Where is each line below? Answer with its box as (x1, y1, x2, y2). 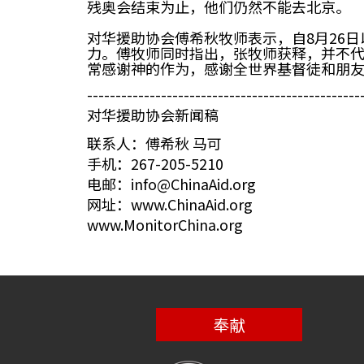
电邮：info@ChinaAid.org (87, 173, 256, 194)
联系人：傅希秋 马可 (87, 132, 222, 154)
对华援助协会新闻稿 (87, 104, 219, 125)
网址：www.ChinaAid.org (87, 193, 253, 214)
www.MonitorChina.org (87, 214, 243, 235)
